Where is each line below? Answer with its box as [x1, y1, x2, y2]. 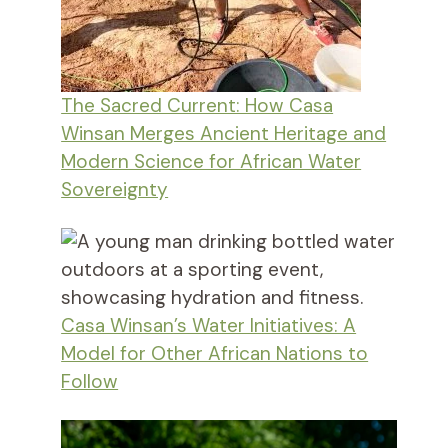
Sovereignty [61, 177, 169, 203]
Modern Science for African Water [61, 149, 362, 175]
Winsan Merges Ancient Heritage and [61, 121, 387, 147]
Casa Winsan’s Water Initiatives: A [61, 313, 357, 339]
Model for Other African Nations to [61, 341, 369, 367]
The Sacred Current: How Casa [61, 93, 334, 119]
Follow [61, 369, 119, 395]
